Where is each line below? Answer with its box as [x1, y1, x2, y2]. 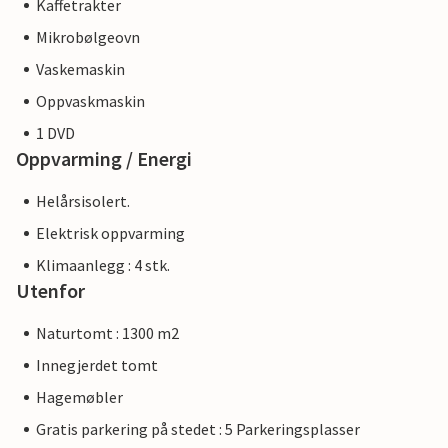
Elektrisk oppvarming [36, 223, 185, 244]
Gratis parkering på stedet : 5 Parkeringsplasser [36, 419, 360, 440]
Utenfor [16, 278, 85, 304]
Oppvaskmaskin [36, 91, 145, 112]
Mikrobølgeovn [36, 27, 140, 48]
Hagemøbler [36, 387, 123, 408]
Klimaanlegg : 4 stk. [36, 255, 170, 276]
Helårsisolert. [36, 191, 130, 212]
